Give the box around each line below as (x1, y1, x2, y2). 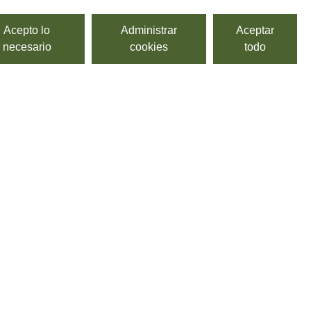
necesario (2, 41, 51, 53)
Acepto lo (3, 24, 51, 36)
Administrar (121, 24, 178, 36)
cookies (130, 41, 169, 53)
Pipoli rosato (72, 191, 135, 203)
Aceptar (236, 24, 275, 36)
